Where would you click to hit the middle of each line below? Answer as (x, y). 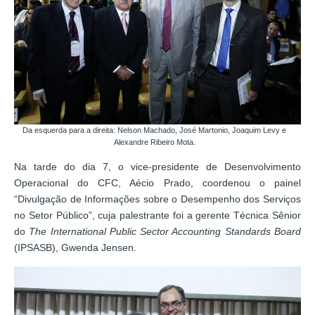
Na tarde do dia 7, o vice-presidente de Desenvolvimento (157, 166)
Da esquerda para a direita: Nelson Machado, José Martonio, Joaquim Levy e (155, 130)
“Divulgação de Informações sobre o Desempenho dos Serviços (157, 199)
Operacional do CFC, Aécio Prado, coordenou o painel (157, 182)
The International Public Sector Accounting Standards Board (165, 231)
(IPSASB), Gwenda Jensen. (75, 247)
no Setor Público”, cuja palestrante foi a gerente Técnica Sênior (157, 215)
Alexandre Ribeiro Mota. (154, 142)
